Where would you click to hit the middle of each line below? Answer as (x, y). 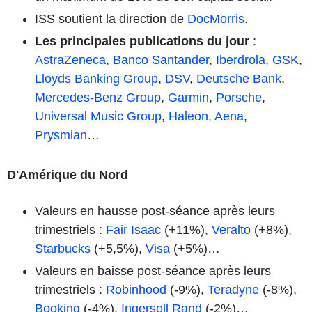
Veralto (231, 229)
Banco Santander (161, 60)
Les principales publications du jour (142, 41)
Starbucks (63, 248)
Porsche (239, 97)
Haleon (188, 116)
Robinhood (136, 289)
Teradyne (233, 289)
